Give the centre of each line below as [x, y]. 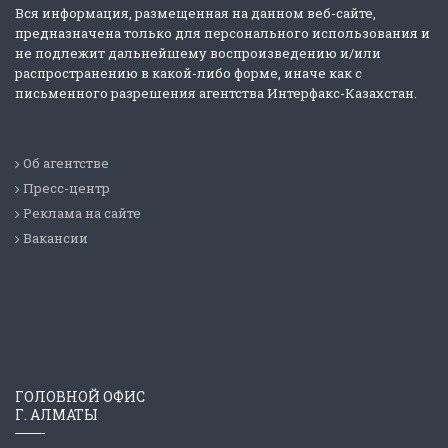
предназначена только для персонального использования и [222, 32]
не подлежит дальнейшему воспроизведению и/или [198, 52]
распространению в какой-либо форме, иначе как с [188, 72]
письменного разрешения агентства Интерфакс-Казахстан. [216, 92]
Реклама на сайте [82, 212]
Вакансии [55, 237]
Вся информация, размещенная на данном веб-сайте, [195, 12]
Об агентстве [66, 162]
